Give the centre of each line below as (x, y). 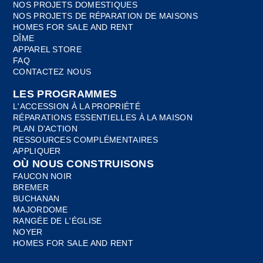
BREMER (31, 187)
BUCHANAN (36, 198)
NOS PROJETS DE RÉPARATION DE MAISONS (105, 16)
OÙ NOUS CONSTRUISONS (83, 163)
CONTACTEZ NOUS (52, 71)
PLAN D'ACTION (45, 128)
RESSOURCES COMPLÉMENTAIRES (85, 139)
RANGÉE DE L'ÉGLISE (58, 220)
